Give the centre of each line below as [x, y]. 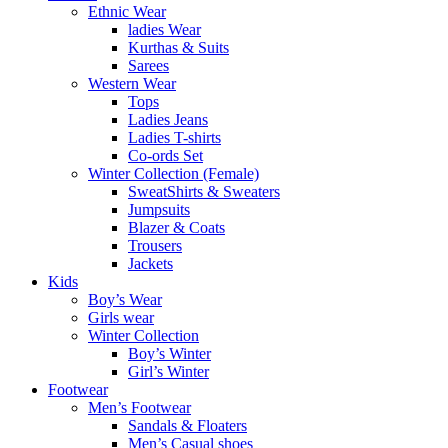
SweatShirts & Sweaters [204, 191]
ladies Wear [164, 29]
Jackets [150, 263]
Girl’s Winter [168, 371]
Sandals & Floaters [187, 425]
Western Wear [132, 83]
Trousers [155, 245]
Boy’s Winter [169, 353]
